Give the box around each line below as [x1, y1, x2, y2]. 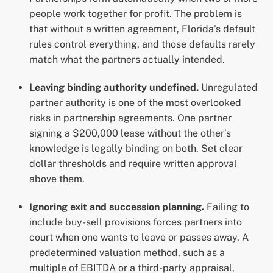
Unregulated [199, 82, 258, 94]
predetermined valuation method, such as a [29, 247, 225, 258]
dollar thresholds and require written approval [29, 158, 237, 170]
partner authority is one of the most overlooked [29, 97, 241, 109]
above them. [29, 173, 85, 185]
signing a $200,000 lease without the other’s [29, 127, 231, 140]
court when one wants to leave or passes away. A [29, 232, 249, 243]
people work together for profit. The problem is [29, 8, 242, 20]
